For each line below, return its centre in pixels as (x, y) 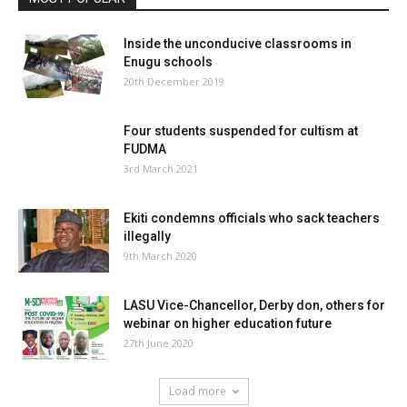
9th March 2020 (160, 255)
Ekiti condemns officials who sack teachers (252, 218)
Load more (197, 391)
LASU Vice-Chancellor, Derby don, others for (254, 305)
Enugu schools (168, 61)
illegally (147, 236)
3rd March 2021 (161, 168)
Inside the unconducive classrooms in (238, 43)
